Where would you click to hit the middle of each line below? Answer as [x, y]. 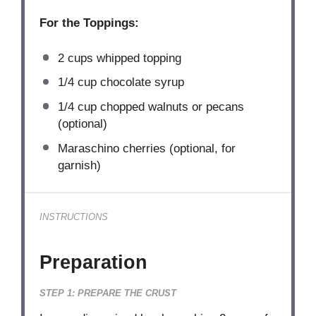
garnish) [79, 165]
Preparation [94, 263]
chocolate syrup [140, 83]
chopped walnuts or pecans [170, 107]
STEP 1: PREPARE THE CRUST [108, 293]
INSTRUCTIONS [74, 217]
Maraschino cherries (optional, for [146, 148]
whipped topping [137, 58]
